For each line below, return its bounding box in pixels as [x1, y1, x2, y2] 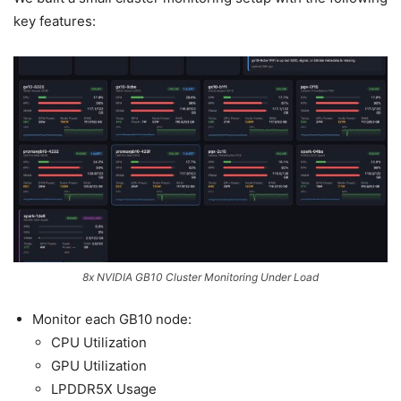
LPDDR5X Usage [51, 380, 157, 397]
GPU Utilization [51, 356, 147, 374]
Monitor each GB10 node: [32, 310, 192, 328]
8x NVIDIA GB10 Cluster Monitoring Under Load [82, 269, 319, 284]
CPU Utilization [51, 333, 147, 351]
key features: [13, 13, 96, 30]
